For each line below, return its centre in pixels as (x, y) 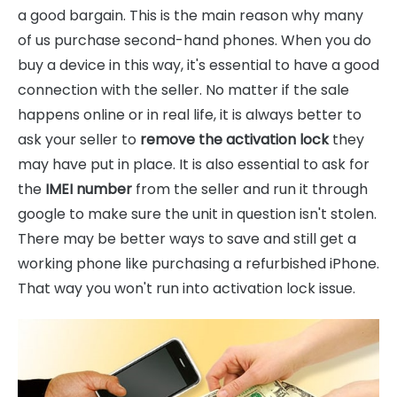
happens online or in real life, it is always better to (190, 115)
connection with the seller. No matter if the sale (183, 90)
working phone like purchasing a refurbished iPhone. (198, 264)
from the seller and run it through (250, 190)
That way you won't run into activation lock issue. (187, 289)
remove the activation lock (234, 140)
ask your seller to (79, 140)
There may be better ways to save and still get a (187, 239)
